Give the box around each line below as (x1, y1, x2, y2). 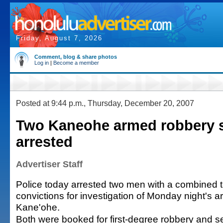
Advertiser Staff (16, 159, 83, 169)
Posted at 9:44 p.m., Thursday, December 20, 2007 (16, 99, 194, 108)
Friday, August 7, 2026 (16, 34, 103, 42)
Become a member (53, 60, 99, 66)
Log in (34, 60, 49, 66)
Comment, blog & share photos (34, 54, 117, 60)
